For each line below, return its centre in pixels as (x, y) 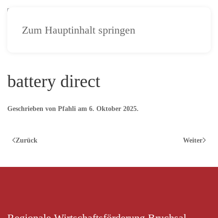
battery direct (54, 81)
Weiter (193, 140)
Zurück (27, 140)
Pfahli (67, 109)
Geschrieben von (33, 109)
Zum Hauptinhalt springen (79, 30)
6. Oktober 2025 (113, 109)
